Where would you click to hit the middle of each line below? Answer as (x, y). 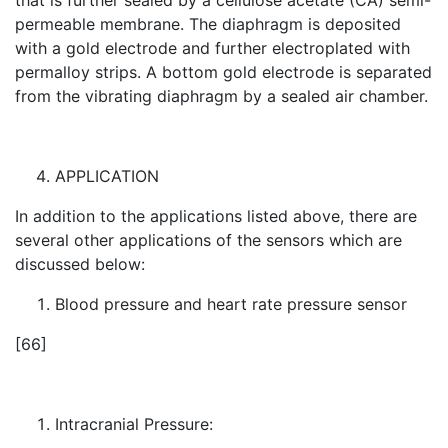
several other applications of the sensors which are (208, 240)
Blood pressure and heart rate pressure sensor (231, 304)
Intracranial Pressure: (134, 424)
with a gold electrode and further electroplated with (212, 48)
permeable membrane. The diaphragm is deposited (208, 24)
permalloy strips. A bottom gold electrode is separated (223, 72)
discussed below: (80, 264)
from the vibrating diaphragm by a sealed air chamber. (221, 96)
